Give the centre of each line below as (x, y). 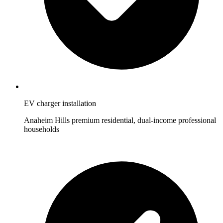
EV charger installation (60, 104)
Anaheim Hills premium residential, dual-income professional (120, 120)
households (42, 129)
